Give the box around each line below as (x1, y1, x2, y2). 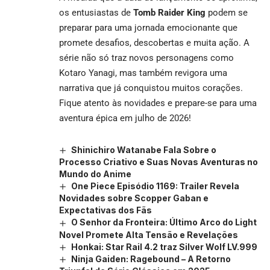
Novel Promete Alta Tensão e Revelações (59, 229, 238, 240)
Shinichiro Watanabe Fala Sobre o (71, 145, 216, 155)
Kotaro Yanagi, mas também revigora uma (59, 67, 227, 78)
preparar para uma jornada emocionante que (59, 22, 237, 33)
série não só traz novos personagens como (59, 52, 234, 63)
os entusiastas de (59, 7, 133, 18)
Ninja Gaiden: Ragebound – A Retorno (71, 253, 231, 264)
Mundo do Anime (59, 169, 131, 180)
